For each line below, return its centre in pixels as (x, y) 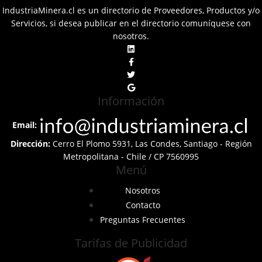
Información (131, 101)
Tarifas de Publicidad (131, 243)
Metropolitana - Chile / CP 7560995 (131, 156)
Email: (25, 125)
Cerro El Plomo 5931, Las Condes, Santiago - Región (151, 143)
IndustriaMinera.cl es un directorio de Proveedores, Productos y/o (131, 10)
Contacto (143, 205)
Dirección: (30, 143)
